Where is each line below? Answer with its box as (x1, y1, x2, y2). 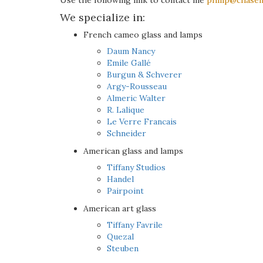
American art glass (83, 203, 156, 214)
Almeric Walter (107, 93, 166, 104)
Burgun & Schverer (107, 69, 182, 80)
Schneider (107, 128, 146, 139)
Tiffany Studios (107, 162, 166, 173)
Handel (107, 174, 134, 185)
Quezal (107, 231, 134, 242)
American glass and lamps (83, 146, 183, 157)
